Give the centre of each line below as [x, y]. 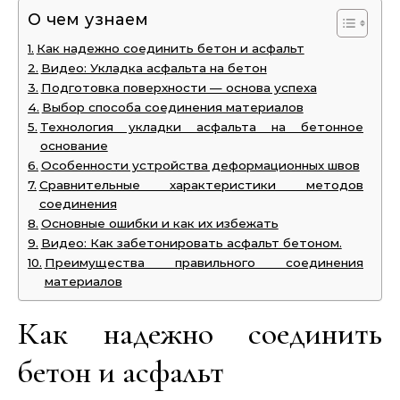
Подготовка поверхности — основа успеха [179, 87]
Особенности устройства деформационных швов [200, 165]
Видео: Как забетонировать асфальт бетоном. [191, 243]
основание [74, 146]
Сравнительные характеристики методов [201, 185]
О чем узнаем [88, 20]
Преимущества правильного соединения [204, 262]
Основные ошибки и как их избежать [159, 223]
